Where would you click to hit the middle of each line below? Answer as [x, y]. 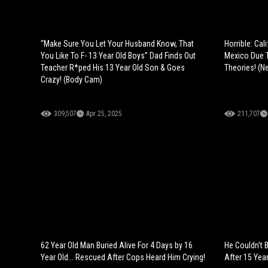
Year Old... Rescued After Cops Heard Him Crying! [123, 258]
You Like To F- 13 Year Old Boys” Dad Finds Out [118, 56]
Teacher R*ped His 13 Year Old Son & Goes [113, 68]
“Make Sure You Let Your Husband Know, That [117, 44]
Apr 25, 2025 [104, 114]
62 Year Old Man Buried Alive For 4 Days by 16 [117, 246]
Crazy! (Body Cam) [71, 80]
